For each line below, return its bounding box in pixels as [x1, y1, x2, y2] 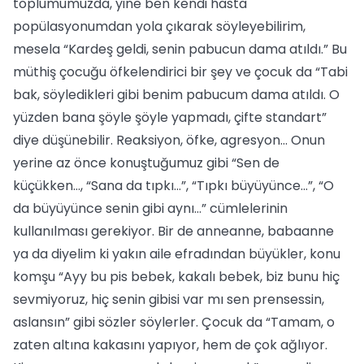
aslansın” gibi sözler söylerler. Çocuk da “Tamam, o [13, 313, 335, 331]
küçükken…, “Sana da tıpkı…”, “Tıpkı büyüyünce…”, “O [13, 176, 334, 195]
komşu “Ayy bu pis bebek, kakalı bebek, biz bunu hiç [13, 267, 340, 286]
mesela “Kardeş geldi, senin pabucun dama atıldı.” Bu [13, 40, 347, 58]
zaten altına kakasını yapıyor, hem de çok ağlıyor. [13, 336, 327, 354]
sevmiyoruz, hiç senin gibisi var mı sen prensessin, [13, 290, 324, 309]
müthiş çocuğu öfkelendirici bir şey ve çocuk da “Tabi [13, 63, 348, 81]
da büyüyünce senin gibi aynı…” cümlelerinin [13, 199, 288, 218]
